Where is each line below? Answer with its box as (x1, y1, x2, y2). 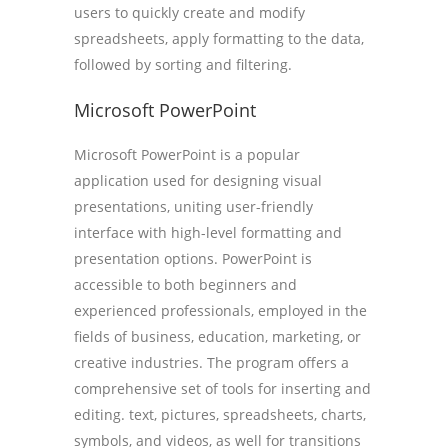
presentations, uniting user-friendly (74, 197, 313, 216)
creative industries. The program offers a (74, 353, 349, 372)
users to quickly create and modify (74, 3, 305, 22)
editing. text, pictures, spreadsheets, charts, (74, 405, 366, 424)
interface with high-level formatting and (74, 223, 342, 242)
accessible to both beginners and (74, 275, 297, 294)
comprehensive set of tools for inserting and (74, 379, 371, 398)
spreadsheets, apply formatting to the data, (74, 29, 364, 48)
